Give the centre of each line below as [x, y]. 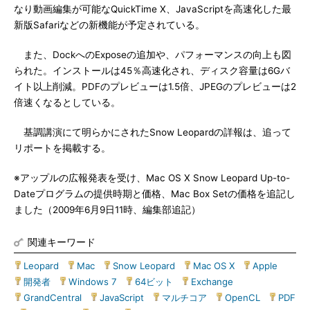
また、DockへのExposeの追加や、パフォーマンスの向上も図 [153, 55]
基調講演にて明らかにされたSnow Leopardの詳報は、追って [153, 132]
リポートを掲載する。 [62, 148]
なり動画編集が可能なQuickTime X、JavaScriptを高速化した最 [153, 9]
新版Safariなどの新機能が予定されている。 [109, 25]
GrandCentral [53, 298]
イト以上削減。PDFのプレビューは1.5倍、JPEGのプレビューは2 [155, 86]
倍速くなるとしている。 [67, 102]
